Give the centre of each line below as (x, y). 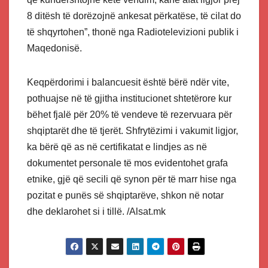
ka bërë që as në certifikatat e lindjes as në (117, 147)
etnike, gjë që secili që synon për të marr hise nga (132, 179)
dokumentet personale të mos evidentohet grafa (127, 163)
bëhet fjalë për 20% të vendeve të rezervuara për (130, 114)
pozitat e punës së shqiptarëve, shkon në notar (125, 195)
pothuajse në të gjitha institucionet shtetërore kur (129, 98)
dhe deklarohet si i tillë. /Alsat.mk (96, 211)
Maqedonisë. (54, 48)
